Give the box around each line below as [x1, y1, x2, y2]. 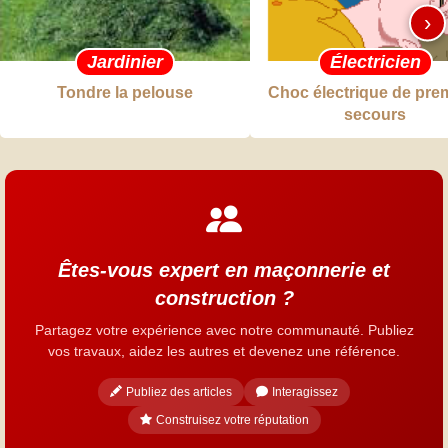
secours [344, 105, 406, 123]
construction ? [154, 286, 294, 309]
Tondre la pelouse [57, 83, 193, 101]
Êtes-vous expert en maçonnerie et [58, 258, 390, 281]
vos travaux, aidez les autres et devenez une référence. [48, 342, 400, 359]
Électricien [329, 51, 421, 72]
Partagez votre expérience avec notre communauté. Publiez [34, 321, 414, 338]
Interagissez [272, 384, 338, 399]
